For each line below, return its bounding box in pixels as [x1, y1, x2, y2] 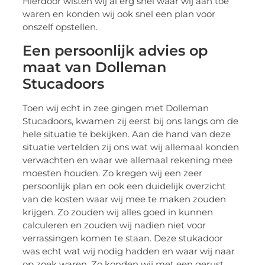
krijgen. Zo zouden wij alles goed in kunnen [22, 206, 214, 218]
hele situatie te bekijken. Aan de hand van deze [22, 128, 231, 140]
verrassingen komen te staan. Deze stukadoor [22, 232, 224, 244]
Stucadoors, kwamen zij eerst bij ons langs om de [22, 115, 239, 127]
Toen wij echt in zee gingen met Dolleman [22, 102, 209, 114]
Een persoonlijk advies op [22, 41, 208, 59]
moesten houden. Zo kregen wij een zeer [22, 167, 203, 179]
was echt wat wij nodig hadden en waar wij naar [22, 245, 235, 257]
